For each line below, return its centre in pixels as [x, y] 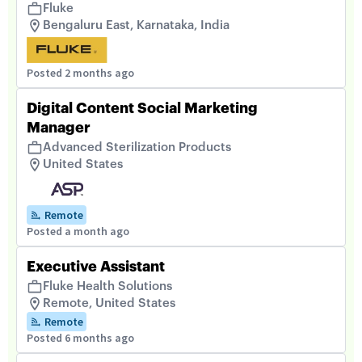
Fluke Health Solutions [107, 286]
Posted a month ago [78, 231]
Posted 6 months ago [80, 338]
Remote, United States [109, 303]
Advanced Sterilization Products [137, 147]
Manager [59, 128]
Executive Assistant [96, 267]
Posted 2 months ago [80, 73]
